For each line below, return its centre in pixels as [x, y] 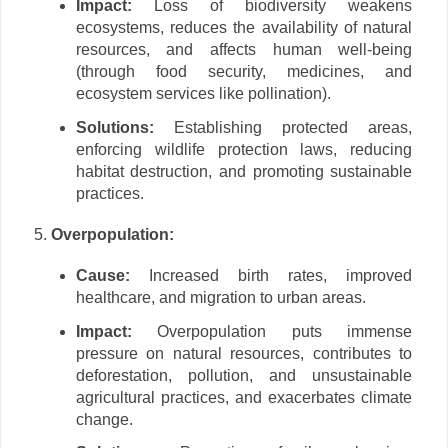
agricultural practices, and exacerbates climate [244, 397]
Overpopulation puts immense [272, 331]
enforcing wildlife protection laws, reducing [244, 150]
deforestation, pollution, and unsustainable [244, 375]
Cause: [102, 275]
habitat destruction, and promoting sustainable [244, 172]
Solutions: [114, 128]
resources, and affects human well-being [244, 50]
